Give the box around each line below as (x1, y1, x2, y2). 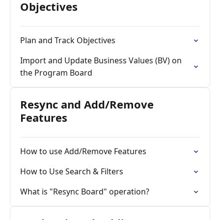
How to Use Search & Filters (20, 166, 123, 177)
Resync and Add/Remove (20, 97, 154, 111)
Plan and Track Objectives (20, 35, 115, 46)
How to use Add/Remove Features (20, 146, 146, 157)
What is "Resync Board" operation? (20, 186, 149, 197)
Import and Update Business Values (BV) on (20, 55, 182, 66)
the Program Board (20, 67, 92, 78)
